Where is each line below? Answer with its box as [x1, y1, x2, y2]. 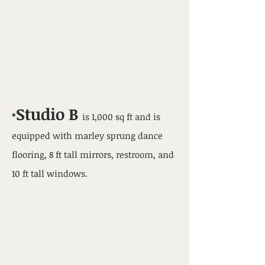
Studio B [16, 103, 82, 125]
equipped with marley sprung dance [12, 130, 163, 141]
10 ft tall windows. [12, 167, 88, 179]
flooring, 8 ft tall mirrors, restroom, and [12, 148, 174, 160]
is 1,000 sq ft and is [82, 111, 160, 122]
